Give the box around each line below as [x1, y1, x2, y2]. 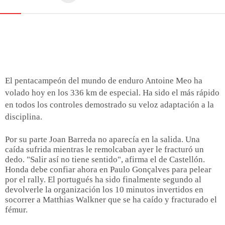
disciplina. [5, 112, 44, 122]
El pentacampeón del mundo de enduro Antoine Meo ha [5, 76, 202, 86]
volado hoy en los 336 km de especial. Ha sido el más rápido [5, 88, 219, 98]
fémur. [5, 205, 28, 215]
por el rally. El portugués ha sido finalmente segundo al [5, 175, 201, 185]
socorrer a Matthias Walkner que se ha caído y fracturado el [5, 195, 217, 205]
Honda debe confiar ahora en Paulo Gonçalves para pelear [5, 165, 211, 175]
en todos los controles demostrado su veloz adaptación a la [5, 100, 214, 110]
